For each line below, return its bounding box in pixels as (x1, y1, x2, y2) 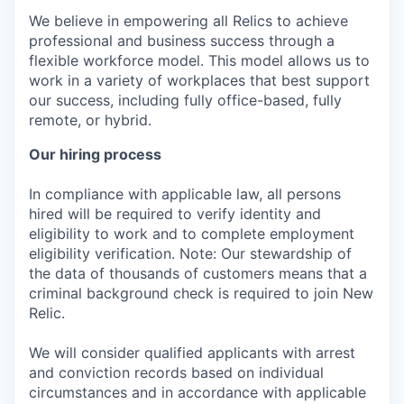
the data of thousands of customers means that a (29, 264, 367, 282)
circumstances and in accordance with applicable (29, 383, 366, 401)
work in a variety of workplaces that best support (29, 71, 370, 89)
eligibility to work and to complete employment (29, 225, 354, 243)
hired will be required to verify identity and (29, 205, 321, 223)
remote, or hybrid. (29, 111, 151, 129)
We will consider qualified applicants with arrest (29, 344, 355, 362)
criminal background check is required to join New (29, 284, 373, 302)
